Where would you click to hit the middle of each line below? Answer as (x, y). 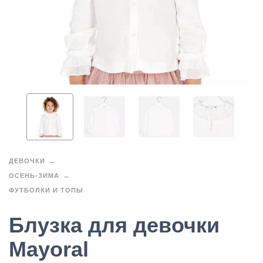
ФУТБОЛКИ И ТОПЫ (46, 190)
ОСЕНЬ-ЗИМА (34, 176)
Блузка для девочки (114, 225)
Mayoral (49, 249)
